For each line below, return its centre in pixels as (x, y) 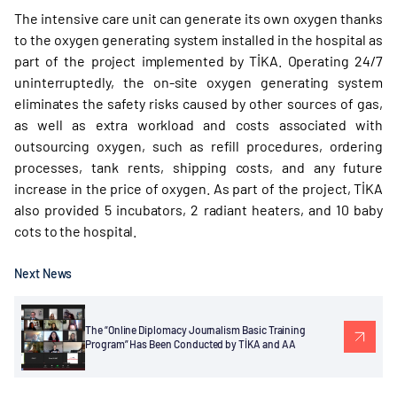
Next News (43, 273)
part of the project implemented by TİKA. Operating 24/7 (198, 61)
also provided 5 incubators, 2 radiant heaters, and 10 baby (198, 210)
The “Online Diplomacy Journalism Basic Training (196, 330)
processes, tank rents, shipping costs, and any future (198, 167)
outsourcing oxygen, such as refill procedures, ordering (198, 146)
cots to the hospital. (76, 231)
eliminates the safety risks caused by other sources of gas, (198, 103)
